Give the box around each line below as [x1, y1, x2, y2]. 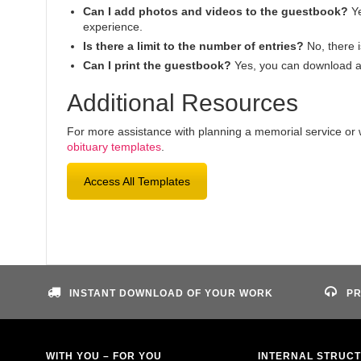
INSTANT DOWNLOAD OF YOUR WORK [69, 288, 274, 299]
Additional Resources [67, 89, 298, 116]
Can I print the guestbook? [83, 59, 231, 72]
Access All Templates [84, 175, 190, 188]
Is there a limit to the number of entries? [83, 39, 304, 52]
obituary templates [67, 140, 161, 153]
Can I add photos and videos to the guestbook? [83, 5, 348, 18]
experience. [83, 20, 143, 33]
